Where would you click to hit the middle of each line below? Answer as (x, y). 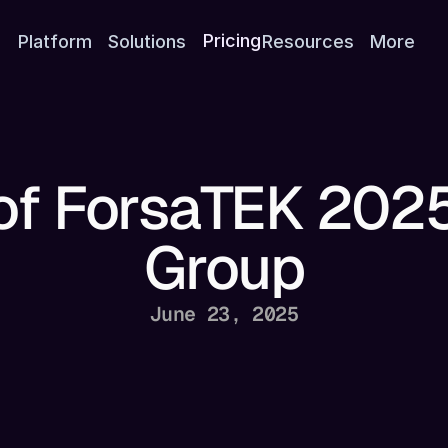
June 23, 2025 (224, 314)
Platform (54, 41)
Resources (307, 41)
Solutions (146, 41)
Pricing (231, 41)
